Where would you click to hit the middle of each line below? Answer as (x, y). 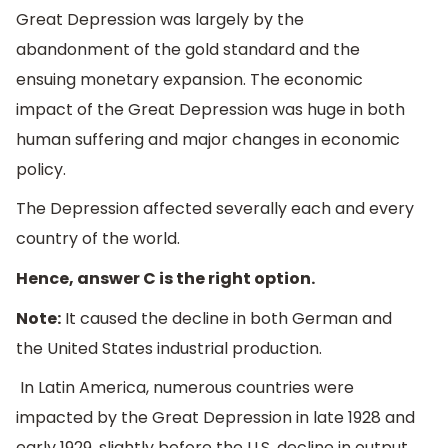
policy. (41, 169)
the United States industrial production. (169, 348)
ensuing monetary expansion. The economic (189, 79)
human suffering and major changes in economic (208, 139)
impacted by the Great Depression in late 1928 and (215, 418)
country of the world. (98, 239)
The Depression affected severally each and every (215, 209)
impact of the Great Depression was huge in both (210, 109)
